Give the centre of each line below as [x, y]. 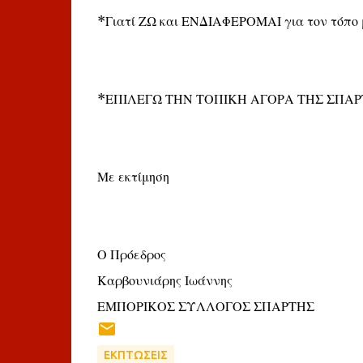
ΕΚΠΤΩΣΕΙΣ [135, 355]
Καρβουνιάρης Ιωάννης [164, 280]
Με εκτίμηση [133, 177]
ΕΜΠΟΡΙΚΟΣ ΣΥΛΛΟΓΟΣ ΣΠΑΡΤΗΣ [205, 306]
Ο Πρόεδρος [131, 254]
